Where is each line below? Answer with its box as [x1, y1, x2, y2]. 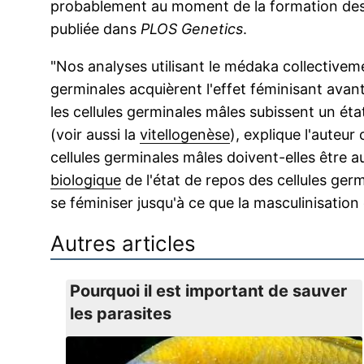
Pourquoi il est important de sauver [69, 281, 347, 301]
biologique [50, 171, 121, 188]
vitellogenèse [140, 126, 230, 143]
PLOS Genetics [141, 20, 243, 37]
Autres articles [50, 231, 196, 256]
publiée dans [50, 20, 141, 37]
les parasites [69, 304, 171, 323]
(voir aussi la [50, 126, 140, 143]
